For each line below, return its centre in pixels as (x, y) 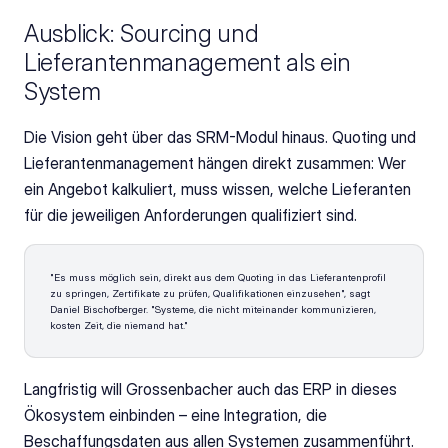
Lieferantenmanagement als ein (187, 62)
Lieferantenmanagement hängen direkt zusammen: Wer (215, 163)
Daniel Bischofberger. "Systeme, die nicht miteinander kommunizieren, (213, 309)
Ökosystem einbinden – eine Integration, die (175, 415)
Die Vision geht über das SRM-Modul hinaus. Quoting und (220, 137)
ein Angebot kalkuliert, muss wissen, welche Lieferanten (217, 189)
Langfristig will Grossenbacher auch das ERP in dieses (210, 389)
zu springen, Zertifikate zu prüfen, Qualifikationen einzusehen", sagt (210, 293)
